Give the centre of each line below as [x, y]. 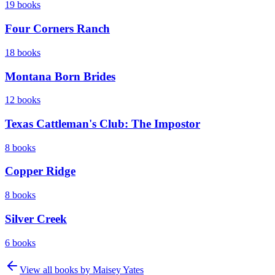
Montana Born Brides [60, 76]
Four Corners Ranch [57, 29]
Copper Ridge [40, 171]
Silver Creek [36, 219]
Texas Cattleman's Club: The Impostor [103, 124]
